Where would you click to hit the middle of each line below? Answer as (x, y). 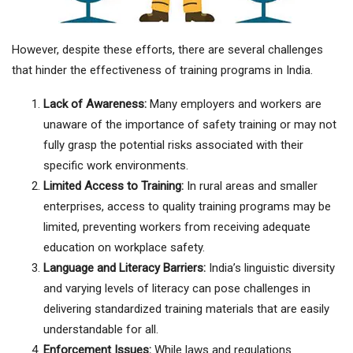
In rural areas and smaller (251, 186)
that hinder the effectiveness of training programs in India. (162, 71)
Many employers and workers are (234, 104)
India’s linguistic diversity (270, 268)
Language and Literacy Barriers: (124, 268)
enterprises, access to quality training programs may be (187, 207)
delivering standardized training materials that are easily (186, 309)
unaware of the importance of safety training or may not (190, 125)
